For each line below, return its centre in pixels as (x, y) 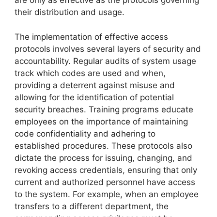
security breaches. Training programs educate (104, 109)
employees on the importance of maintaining (101, 121)
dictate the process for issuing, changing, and (103, 158)
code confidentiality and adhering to (85, 133)
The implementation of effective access (91, 37)
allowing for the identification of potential (94, 97)
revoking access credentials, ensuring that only (106, 170)
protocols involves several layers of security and (108, 49)
